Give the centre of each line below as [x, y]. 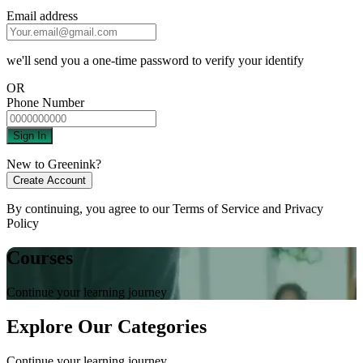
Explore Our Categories [107, 327]
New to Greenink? [54, 164]
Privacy [302, 209]
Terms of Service [216, 209]
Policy [23, 224]
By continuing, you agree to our [90, 209]
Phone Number [45, 103]
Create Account [49, 181]
